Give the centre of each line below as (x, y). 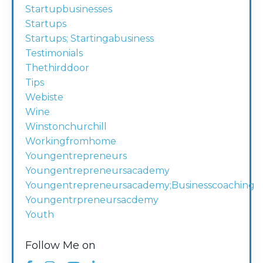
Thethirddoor (57, 68)
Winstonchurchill (66, 127)
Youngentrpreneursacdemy (92, 200)
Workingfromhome (71, 141)
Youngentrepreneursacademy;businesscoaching (140, 186)
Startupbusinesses (69, 9)
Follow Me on (60, 246)
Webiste (44, 97)
